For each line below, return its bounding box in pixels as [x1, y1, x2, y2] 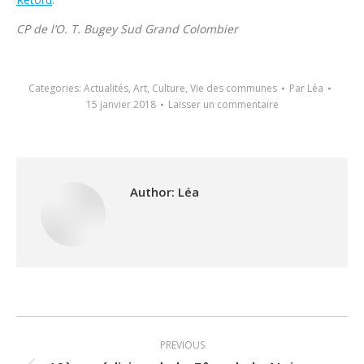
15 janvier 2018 [85, 97, 156, 111]
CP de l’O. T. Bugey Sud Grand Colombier [16, 21, 238, 37]
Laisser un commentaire [167, 97, 279, 111]
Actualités [84, 81, 128, 95]
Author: [130, 184, 175, 200]
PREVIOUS [159, 338, 205, 352]
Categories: [28, 81, 84, 95]
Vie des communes [190, 81, 277, 95]
